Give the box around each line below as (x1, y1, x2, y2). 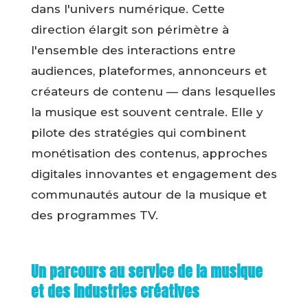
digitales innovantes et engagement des (30, 167, 277, 181)
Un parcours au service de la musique (30, 261, 263, 283)
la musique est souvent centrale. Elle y (30, 105, 263, 120)
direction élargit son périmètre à (30, 23, 229, 37)
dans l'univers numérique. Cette (30, 2, 225, 16)
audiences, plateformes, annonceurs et (30, 64, 267, 78)
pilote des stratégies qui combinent (30, 126, 246, 140)
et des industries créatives (30, 280, 199, 303)
